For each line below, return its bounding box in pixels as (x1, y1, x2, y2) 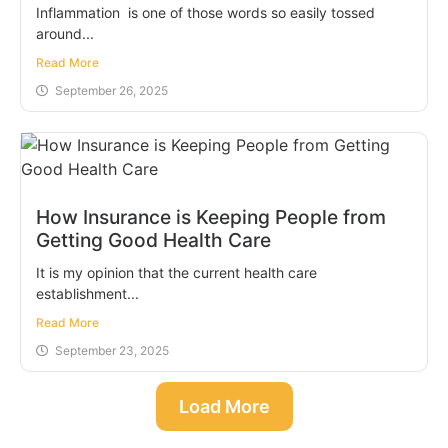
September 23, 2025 (55, 342, 169, 358)
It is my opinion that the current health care (36, 263, 317, 281)
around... (36, 24, 94, 42)
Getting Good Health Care (36, 227, 271, 252)
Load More (178, 395, 270, 417)
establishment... (36, 284, 139, 302)
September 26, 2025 (55, 82, 168, 98)
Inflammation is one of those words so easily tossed (36, 3, 375, 21)
